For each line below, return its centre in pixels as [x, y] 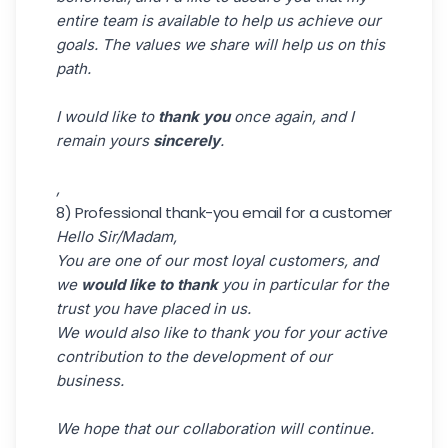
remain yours [104, 140]
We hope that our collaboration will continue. [215, 428]
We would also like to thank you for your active [221, 332]
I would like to [107, 116]
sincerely [186, 140]
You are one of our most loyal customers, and [217, 260]
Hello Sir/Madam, [116, 236]
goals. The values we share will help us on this [220, 44]
